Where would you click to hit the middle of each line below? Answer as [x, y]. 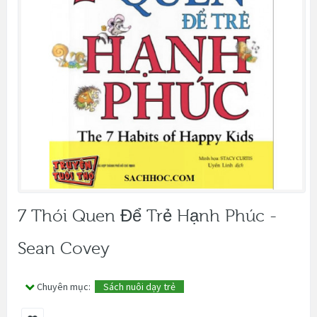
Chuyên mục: [66, 286]
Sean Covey [64, 248]
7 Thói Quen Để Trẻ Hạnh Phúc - [147, 216]
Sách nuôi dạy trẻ [139, 286]
